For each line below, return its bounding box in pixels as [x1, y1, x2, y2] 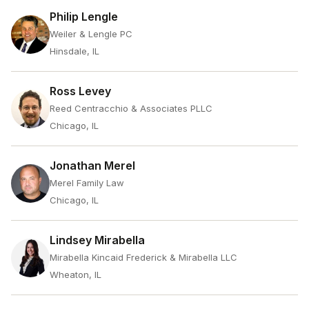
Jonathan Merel [50, 159, 135, 172]
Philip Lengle [50, 10, 118, 23]
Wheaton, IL [50, 269, 101, 280]
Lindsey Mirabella [50, 233, 145, 247]
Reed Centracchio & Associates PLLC [50, 103, 212, 114]
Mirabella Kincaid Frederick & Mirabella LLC [50, 252, 237, 263]
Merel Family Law [50, 177, 124, 188]
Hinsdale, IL [50, 46, 99, 57]
